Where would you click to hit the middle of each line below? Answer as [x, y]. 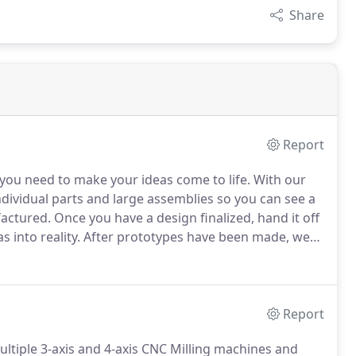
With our [278, 180]
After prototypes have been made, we [195, 237]
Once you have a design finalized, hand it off [185, 218]
